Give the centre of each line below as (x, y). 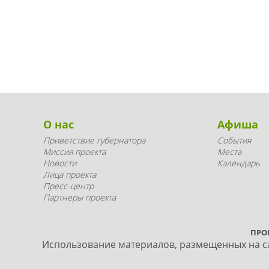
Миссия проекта (74, 152)
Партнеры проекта (80, 197)
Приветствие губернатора (94, 140)
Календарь (238, 163)
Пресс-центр (68, 186)
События (234, 140)
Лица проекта (70, 174)
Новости (60, 163)
